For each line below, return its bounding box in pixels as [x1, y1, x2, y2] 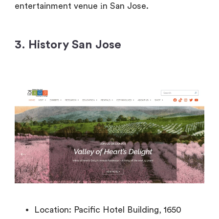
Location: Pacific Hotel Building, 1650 [34, 205, 181, 215]
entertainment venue [15, 1, 98, 11]
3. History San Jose [15, 39, 121, 51]
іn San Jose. [98, 1, 151, 11]
